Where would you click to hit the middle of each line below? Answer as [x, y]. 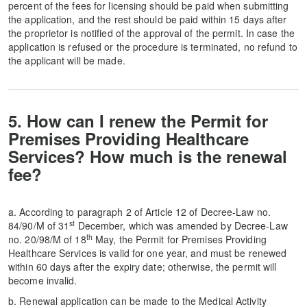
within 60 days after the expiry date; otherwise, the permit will [143, 267]
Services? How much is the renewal [148, 156]
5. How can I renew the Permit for [138, 121]
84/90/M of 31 [39, 225]
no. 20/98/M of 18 [47, 239]
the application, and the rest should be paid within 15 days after [148, 19]
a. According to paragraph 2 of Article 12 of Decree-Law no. [139, 212]
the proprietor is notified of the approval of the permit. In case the [151, 33]
